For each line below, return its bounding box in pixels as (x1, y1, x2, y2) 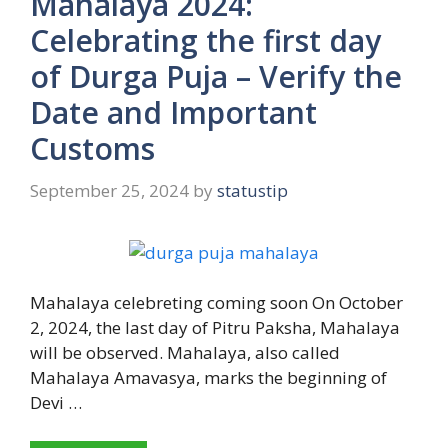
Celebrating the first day (30, 20, 381, 62)
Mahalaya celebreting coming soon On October (30, 291, 403, 315)
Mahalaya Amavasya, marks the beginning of (30, 366, 387, 390)
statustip (217, 178, 288, 202)
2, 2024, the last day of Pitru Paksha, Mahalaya (30, 316, 400, 340)
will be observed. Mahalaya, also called (30, 341, 340, 365)
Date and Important (30, 92, 317, 134)
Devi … (30, 391, 82, 415)
